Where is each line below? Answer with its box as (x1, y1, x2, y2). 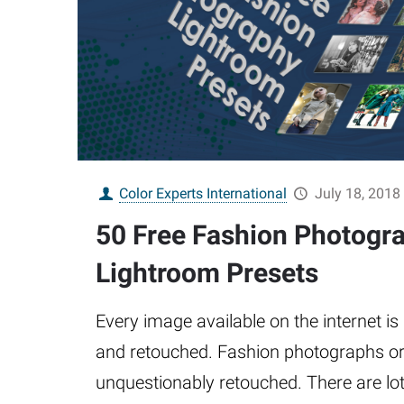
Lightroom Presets (95, 256, 318, 289)
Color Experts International (119, 184, 288, 202)
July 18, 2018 (314, 184, 400, 202)
